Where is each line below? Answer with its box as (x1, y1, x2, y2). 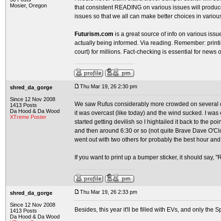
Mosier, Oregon (10, 2, 47, 8)
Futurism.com (74, 31, 113, 37)
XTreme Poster (10, 114, 46, 120)
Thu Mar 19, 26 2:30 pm (80, 83, 137, 89)
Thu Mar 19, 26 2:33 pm (80, 189, 137, 195)
